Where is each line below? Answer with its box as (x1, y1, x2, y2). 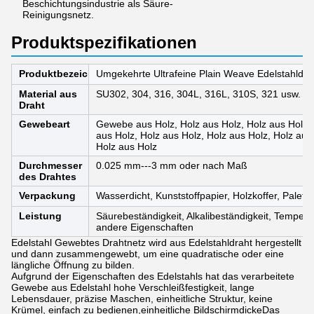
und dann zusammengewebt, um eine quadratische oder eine (11, 248, 284, 259)
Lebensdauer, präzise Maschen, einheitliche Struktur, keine (11, 293, 273, 304)
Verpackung (19, 190, 76, 201)
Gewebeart (19, 118, 70, 130)
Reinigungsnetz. (22, 9, 94, 20)
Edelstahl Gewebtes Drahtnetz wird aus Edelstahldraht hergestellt (11, 237, 301, 248)
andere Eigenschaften (96, 221, 193, 233)
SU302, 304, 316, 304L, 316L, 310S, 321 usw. (96, 88, 301, 100)
